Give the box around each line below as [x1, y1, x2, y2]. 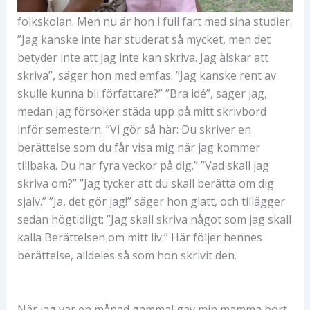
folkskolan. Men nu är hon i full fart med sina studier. [17, 14, 292, 30]
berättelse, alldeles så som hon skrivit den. [17, 248, 237, 264]
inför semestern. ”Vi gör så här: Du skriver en [17, 122, 251, 138]
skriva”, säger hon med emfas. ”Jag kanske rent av [17, 68, 276, 84]
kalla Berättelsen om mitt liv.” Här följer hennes [17, 230, 262, 246]
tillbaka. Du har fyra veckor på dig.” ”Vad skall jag [17, 158, 269, 174]
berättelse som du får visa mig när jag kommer [17, 140, 260, 156]
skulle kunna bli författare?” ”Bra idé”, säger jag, [17, 86, 267, 102]
